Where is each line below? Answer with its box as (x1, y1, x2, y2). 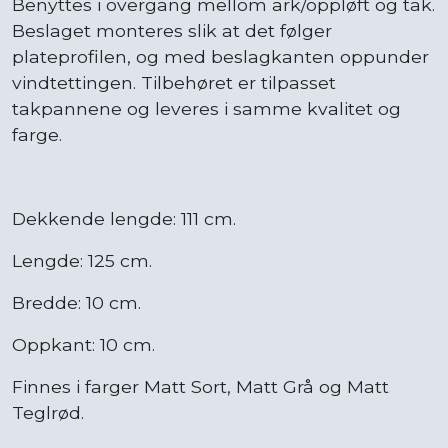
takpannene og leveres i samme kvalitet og (12, 97, 401, 119)
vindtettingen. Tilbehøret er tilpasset (12, 71, 336, 93)
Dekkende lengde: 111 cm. (12, 207, 236, 229)
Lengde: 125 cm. (12, 249, 152, 271)
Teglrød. (12, 401, 84, 423)
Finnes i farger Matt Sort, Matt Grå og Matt (12, 375, 389, 397)
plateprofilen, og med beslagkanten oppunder (12, 45, 429, 67)
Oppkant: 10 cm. (12, 333, 155, 355)
